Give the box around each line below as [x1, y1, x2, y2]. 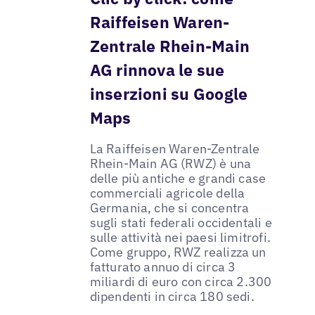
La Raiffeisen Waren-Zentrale [89, 141, 260, 157]
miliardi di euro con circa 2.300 [89, 274, 272, 290]
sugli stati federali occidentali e [89, 214, 272, 231]
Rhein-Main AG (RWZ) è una [89, 155, 252, 172]
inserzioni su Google [89, 83, 248, 105]
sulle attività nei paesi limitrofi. [89, 229, 271, 246]
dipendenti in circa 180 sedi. [89, 288, 255, 305]
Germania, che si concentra [89, 200, 250, 217]
